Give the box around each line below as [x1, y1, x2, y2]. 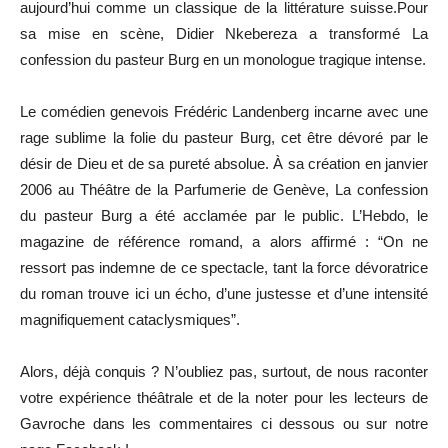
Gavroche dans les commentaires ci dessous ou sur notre [20, 414, 428, 432]
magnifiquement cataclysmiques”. [20, 310, 240, 328]
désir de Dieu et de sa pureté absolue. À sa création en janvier [20, 154, 428, 172]
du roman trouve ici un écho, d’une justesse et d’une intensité [20, 284, 428, 302]
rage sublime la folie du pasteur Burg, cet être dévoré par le [20, 128, 428, 146]
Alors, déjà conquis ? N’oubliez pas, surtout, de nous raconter [20, 362, 428, 380]
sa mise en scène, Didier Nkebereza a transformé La [20, 24, 428, 42]
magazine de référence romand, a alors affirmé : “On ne [20, 232, 428, 250]
